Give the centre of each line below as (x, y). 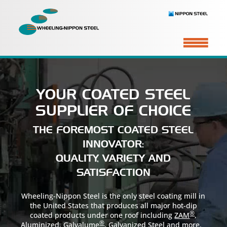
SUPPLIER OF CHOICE (113, 110)
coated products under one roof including (102, 215)
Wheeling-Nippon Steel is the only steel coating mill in (113, 196)
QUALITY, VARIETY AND (113, 159)
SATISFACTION (113, 173)
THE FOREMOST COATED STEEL (113, 130)
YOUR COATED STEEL (113, 94)
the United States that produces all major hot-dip (113, 205)
